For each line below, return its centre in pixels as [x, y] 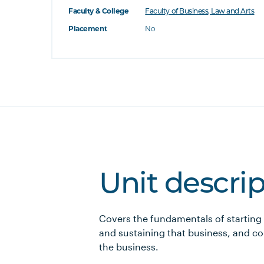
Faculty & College [99, 12]
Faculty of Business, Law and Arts [200, 12]
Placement [88, 29]
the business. [129, 247]
